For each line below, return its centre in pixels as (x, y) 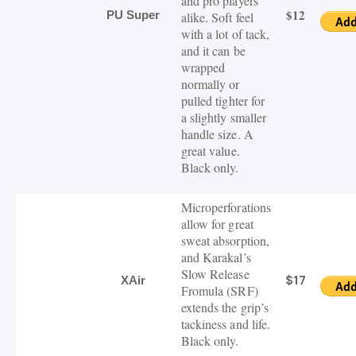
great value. (210, 151)
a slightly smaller (224, 118)
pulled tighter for (223, 101)
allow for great (217, 224)
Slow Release (215, 274)
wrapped (203, 68)
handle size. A (217, 134)
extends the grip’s (225, 308)
